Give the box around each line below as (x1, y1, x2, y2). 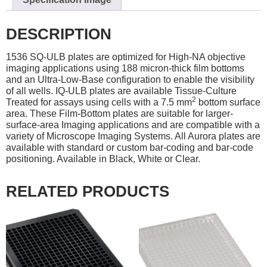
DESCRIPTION (6, 24, 111, 43)
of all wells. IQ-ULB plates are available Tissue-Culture (6, 85, 237, 96)
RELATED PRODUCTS (6, 182, 169, 200)
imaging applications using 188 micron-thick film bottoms (6, 63, 244, 73)
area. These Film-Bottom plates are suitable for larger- (6, 108, 233, 119)
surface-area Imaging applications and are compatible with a (6, 119, 260, 130)
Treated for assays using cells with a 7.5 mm (6, 97, 192, 107)
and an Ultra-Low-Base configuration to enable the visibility (6, 74, 254, 85)
